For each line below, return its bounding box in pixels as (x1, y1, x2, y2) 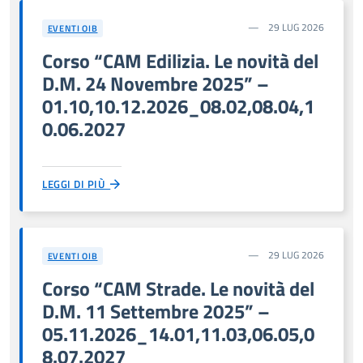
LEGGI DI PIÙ (42, 175, 111, 192)
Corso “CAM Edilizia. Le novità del (42, 45, 318, 75)
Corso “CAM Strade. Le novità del (42, 273, 314, 303)
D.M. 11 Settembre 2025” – (42, 296, 270, 326)
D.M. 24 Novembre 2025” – (42, 68, 269, 98)
